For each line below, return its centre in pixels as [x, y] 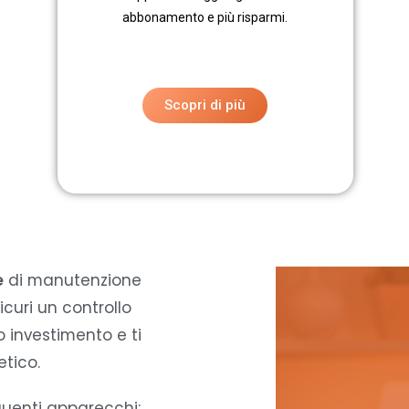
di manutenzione [73, 281]
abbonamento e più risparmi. [205, 18]
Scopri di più [205, 105]
